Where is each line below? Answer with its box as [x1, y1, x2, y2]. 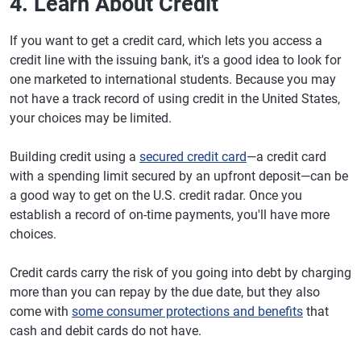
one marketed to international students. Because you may [10, 72, 336, 87]
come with [10, 304, 72, 319]
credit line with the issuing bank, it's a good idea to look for [10, 52, 341, 68]
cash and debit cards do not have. [10, 323, 201, 338]
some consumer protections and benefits [72, 304, 303, 319]
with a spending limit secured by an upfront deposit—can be [10, 168, 348, 184]
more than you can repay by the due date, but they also [10, 284, 320, 300]
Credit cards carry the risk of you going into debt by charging [10, 265, 351, 280]
